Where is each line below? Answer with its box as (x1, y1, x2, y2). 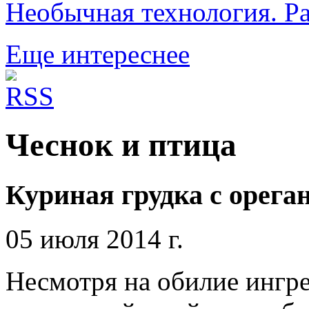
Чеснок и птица (6, 127, 237, 163)
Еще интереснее (6, 39, 190, 69)
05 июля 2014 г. (6, 224, 183, 255)
